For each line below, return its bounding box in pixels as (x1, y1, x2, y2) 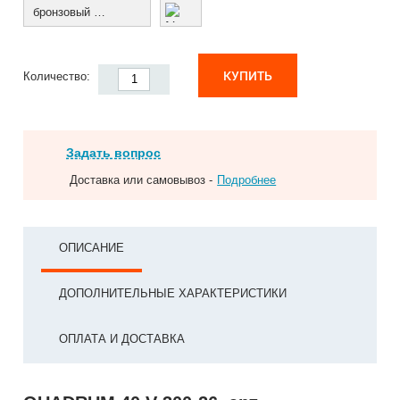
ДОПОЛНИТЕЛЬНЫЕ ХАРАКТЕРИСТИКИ (59, 286, 287, 300)
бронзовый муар (94, 4, 106, 19)
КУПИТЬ (223, 66, 273, 84)
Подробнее (217, 172, 277, 187)
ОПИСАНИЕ (59, 240, 125, 254)
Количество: (23, 69, 95, 83)
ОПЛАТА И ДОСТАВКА (59, 331, 186, 346)
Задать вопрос (66, 145, 162, 160)
